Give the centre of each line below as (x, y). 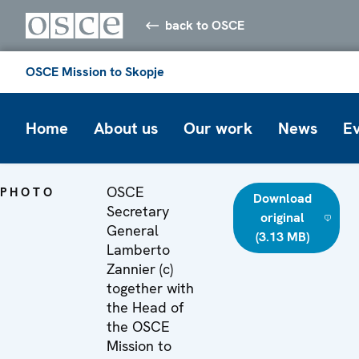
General (133, 230)
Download (282, 198)
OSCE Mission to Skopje (95, 71)
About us (126, 128)
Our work (218, 128)
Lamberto (138, 249)
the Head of (145, 307)
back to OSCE (205, 25)
